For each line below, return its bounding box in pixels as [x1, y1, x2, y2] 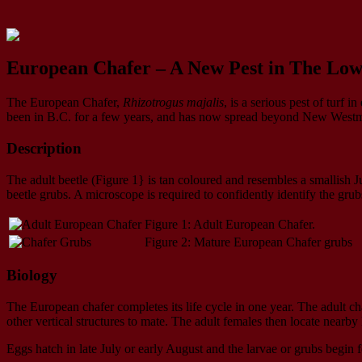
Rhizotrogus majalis [123, 95, 224, 110]
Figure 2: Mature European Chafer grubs [145, 234, 352, 249]
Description [6, 139, 82, 157]
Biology [6, 267, 57, 284]
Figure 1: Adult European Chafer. [145, 217, 315, 231]
